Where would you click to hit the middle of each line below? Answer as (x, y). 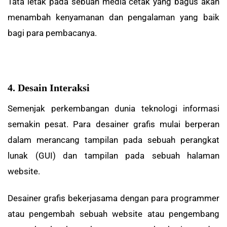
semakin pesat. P (43, 124)
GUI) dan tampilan (82, 155)
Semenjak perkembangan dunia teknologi (95, 108)
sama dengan (122, 198)
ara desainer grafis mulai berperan (149, 124)
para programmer (184, 198)
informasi (201, 108)
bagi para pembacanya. (52, 33)
